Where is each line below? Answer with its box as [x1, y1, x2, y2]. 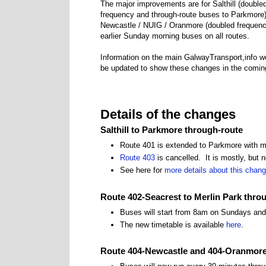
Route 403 [120, 153, 155, 163]
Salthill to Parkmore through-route [100, 125, 243, 135]
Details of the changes [100, 107, 236, 122]
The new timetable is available [120, 220, 226, 229]
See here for [120, 166, 164, 175]
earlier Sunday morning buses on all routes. [100, 31, 249, 41]
